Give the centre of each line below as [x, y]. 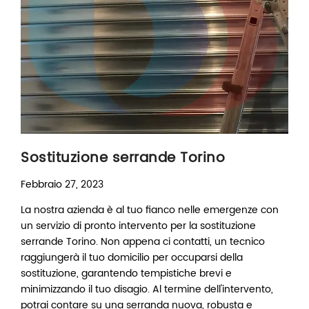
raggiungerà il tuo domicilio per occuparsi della [132, 258]
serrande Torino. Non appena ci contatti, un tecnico [143, 242]
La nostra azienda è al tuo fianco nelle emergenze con [150, 210]
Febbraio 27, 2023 [62, 185]
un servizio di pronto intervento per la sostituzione [138, 226]
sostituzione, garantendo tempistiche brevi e [126, 274]
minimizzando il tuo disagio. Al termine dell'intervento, [147, 290]
